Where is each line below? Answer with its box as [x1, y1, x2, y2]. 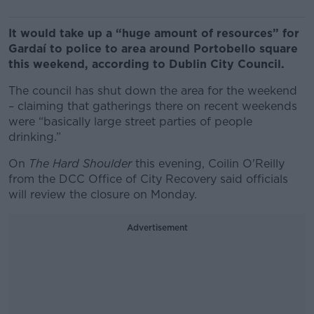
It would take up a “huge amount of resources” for [8, 27, 299, 40]
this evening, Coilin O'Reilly [132, 157, 285, 170]
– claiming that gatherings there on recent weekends [8, 100, 297, 113]
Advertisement [126, 222, 188, 233]
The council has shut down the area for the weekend [8, 84, 297, 97]
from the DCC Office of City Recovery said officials [8, 172, 288, 186]
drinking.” [8, 130, 61, 144]
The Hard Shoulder [29, 157, 132, 170]
